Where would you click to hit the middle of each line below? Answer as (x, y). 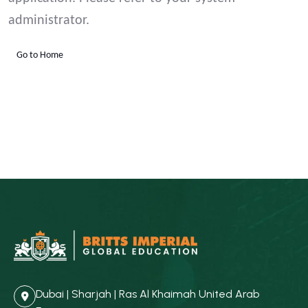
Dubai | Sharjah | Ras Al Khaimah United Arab (147, 294)
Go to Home (40, 55)
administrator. (49, 21)
